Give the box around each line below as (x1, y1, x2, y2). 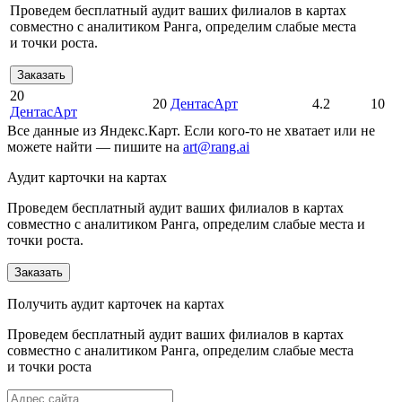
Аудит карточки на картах (7, 170, 167, 186)
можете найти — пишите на (7, 139, 183, 155)
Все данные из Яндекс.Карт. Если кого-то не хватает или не (7, 123, 375, 139)
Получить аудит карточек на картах (7, 296, 224, 312)
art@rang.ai (183, 139, 249, 155)
